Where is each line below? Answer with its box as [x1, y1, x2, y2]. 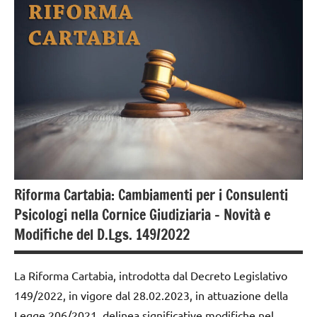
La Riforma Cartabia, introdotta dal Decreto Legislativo [14, 268, 287, 283]
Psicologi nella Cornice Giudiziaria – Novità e [14, 204, 270, 226]
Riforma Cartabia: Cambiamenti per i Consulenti [14, 185, 288, 206]
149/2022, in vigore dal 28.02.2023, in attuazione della [14, 288, 288, 303]
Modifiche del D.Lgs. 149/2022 [14, 224, 190, 246]
